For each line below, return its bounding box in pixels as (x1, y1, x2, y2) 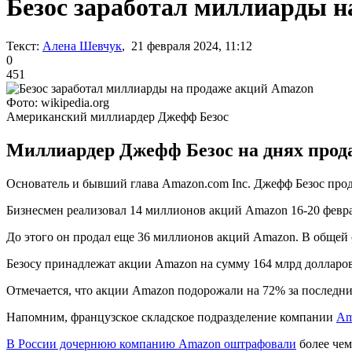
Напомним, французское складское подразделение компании (6, 310, 336, 324)
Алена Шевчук (42, 38, 122, 53)
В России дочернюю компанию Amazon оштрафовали (6, 336, 296, 350)
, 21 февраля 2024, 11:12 (122, 38, 252, 53)
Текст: (6, 38, 39, 53)
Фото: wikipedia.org (6, 95, 109, 109)
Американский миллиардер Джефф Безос (6, 109, 229, 123)
